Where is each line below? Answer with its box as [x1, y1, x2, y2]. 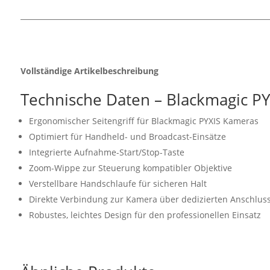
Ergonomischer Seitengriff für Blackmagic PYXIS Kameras [28, 115, 259, 127]
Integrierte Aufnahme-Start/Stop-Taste [28, 146, 184, 159]
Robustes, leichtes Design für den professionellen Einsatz [28, 209, 261, 221]
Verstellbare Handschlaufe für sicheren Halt [28, 178, 207, 190]
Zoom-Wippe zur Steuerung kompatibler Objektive [28, 162, 232, 174]
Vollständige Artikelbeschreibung [20, 65, 159, 77]
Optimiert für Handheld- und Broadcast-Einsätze [28, 131, 226, 143]
